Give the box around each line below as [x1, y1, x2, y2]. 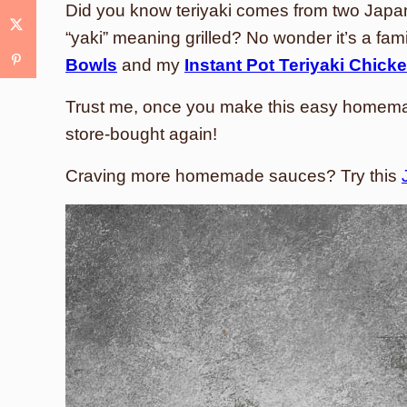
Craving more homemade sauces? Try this [65, 166, 402, 186]
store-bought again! [65, 124, 217, 144]
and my [117, 55, 184, 75]
